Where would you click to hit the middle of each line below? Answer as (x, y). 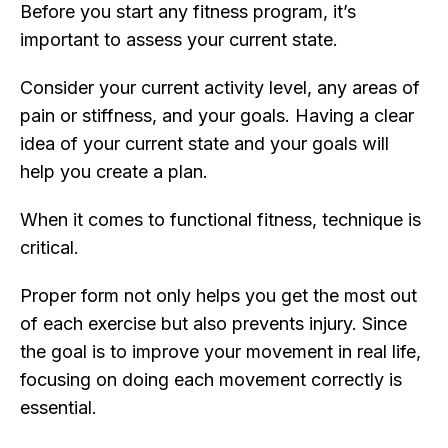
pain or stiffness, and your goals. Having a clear (217, 116)
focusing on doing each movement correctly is (211, 380)
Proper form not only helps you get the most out (218, 296)
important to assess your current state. (181, 40)
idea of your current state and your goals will (204, 144)
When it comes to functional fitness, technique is (220, 220)
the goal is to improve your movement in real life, (220, 352)
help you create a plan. (114, 172)
